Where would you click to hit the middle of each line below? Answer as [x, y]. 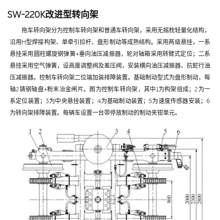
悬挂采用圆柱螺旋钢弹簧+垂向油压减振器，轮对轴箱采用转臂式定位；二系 [110, 54]
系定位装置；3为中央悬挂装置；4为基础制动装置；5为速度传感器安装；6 [110, 101]
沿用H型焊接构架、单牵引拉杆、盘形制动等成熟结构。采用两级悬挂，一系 [110, 42]
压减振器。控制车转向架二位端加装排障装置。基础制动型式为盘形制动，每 [110, 77]
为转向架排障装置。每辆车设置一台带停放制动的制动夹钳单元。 [95, 113]
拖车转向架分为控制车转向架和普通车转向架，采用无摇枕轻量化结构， [116, 30]
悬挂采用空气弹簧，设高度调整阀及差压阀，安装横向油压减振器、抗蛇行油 [110, 66]
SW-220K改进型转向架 [53, 14]
